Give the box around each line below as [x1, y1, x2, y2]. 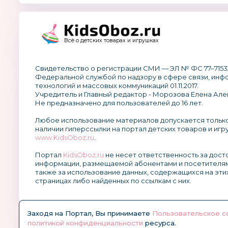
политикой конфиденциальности [27, 219, 143, 227]
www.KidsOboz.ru [35, 133, 94, 141]
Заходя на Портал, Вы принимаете [27, 209, 152, 217]
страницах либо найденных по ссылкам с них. [35, 177, 191, 185]
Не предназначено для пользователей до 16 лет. [35, 99, 203, 107]
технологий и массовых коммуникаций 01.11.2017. [35, 81, 198, 90]
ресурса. [143, 219, 176, 227]
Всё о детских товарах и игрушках [64, 37, 159, 44]
